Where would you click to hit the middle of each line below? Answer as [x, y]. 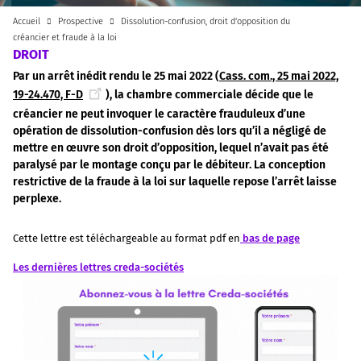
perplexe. [37, 199]
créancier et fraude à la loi [65, 37]
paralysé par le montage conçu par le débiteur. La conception [169, 165]
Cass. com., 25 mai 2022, [279, 76]
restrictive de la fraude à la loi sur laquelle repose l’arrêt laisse [175, 182]
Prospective [81, 21]
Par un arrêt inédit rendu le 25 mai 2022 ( [116, 76]
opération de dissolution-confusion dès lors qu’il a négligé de [170, 131]
